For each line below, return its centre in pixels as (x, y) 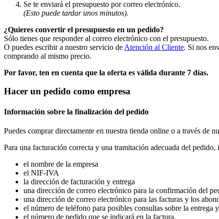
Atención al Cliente (154, 47)
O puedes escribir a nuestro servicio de (64, 47)
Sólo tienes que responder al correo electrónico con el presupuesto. (106, 38)
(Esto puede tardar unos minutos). (76, 13)
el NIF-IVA (41, 173)
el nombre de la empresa (61, 164)
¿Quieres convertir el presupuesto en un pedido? (84, 29)
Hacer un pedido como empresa (67, 91)
